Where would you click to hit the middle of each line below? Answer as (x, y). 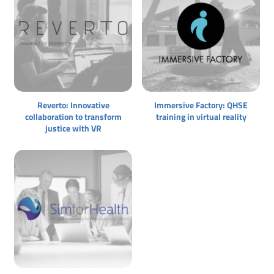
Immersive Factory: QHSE (201, 105)
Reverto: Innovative (73, 105)
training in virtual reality (201, 116)
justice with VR (73, 128)
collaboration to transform (73, 116)
